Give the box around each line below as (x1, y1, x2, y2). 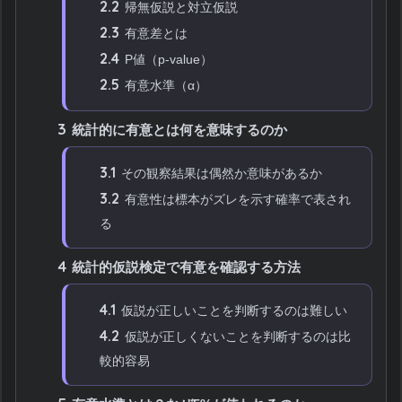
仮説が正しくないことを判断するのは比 (121, 328, 352, 344)
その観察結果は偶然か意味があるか (118, 165, 323, 180)
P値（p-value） (121, 51, 214, 66)
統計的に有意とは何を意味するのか (68, 121, 288, 137)
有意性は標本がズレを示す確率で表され (121, 191, 352, 206)
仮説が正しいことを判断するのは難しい (118, 302, 348, 318)
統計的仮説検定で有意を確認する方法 (68, 258, 301, 275)
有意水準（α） (121, 77, 208, 92)
